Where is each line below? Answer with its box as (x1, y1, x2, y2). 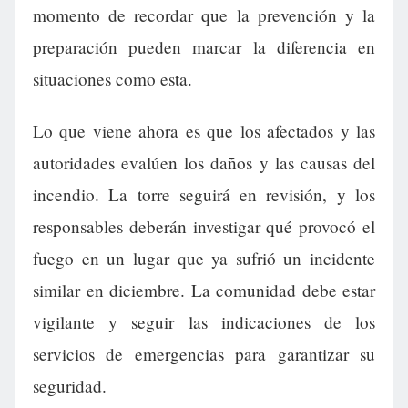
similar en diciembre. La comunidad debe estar (33, 279, 375, 302)
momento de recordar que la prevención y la (33, 4, 375, 27)
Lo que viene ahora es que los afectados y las (33, 119, 375, 143)
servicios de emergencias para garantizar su (33, 342, 375, 366)
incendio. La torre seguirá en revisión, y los (33, 183, 375, 207)
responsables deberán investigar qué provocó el (33, 215, 375, 239)
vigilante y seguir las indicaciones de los (33, 311, 375, 334)
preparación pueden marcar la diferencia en (33, 36, 375, 59)
